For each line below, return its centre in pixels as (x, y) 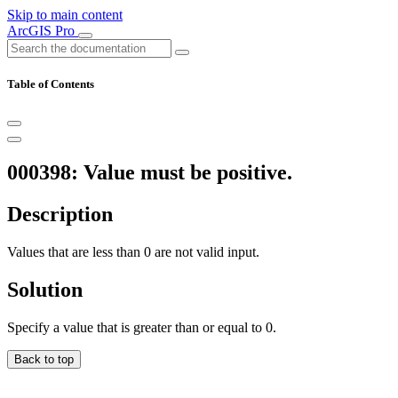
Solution (45, 289)
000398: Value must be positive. (150, 173)
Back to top (44, 359)
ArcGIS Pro (43, 31)
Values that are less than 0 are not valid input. (133, 252)
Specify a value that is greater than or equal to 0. (142, 327)
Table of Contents (51, 84)
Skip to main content (65, 15)
